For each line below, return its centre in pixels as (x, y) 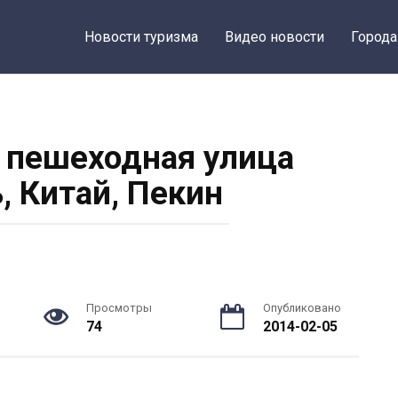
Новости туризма (142, 37)
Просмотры (119, 308)
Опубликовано (302, 308)
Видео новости (275, 37)
